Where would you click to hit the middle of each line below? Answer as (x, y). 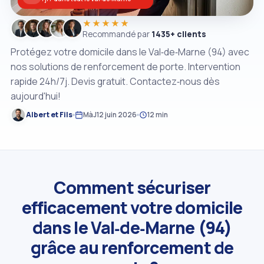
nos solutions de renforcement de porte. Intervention (126, 66)
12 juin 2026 (117, 115)
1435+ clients (179, 34)
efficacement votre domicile (132, 207)
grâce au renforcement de (132, 247)
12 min (158, 115)
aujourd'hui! (36, 96)
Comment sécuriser (132, 187)
